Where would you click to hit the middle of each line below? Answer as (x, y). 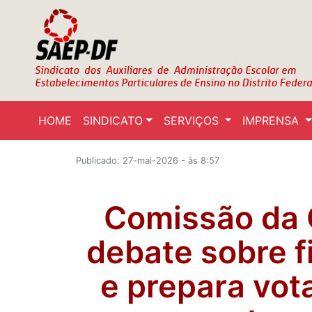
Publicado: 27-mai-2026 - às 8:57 (148, 161)
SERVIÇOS (193, 120)
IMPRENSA (273, 120)
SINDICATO (113, 120)
